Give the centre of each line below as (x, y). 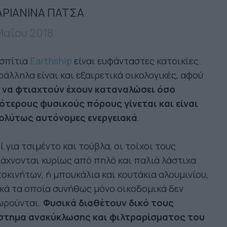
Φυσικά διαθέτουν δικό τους (108, 203)
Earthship (51, 61)
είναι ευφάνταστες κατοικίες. (136, 61)
